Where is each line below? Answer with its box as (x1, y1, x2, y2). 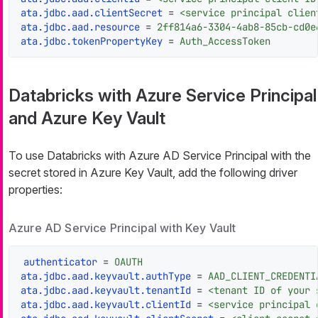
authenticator (23, 256, 97, 269)
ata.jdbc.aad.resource (21, 21, 140, 34)
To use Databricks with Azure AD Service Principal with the (9, 148, 311, 163)
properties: (9, 182, 62, 197)
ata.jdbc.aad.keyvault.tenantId (21, 284, 191, 297)
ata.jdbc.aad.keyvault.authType (21, 270, 191, 283)
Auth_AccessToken (180, 35, 270, 48)
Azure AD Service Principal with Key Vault (9, 221, 236, 236)
